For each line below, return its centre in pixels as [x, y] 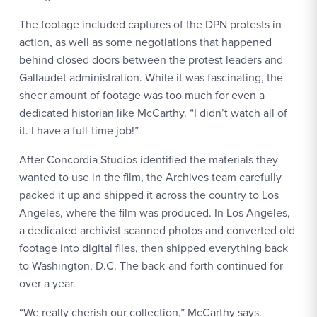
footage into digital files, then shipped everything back [154, 247]
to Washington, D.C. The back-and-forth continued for [151, 265]
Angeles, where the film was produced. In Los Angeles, [155, 212]
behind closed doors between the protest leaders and [151, 59]
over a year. [49, 283]
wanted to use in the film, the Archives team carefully [150, 177]
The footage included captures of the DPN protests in [150, 24]
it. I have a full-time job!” [79, 130]
